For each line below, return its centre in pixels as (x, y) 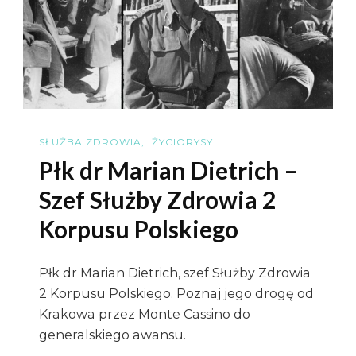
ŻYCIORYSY (182, 141)
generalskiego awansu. (112, 335)
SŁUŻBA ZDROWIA (90, 141)
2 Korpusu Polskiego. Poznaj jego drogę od (176, 294)
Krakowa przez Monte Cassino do (145, 315)
